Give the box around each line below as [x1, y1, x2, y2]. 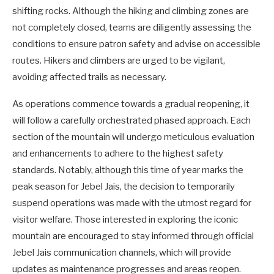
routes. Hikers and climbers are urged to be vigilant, [12, 54, 225, 66]
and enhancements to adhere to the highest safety [12, 147, 223, 159]
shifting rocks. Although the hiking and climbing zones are [12, 5, 249, 17]
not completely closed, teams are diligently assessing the [12, 21, 251, 33]
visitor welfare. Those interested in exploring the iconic [12, 213, 238, 225]
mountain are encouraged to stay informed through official [12, 230, 254, 242]
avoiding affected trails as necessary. [12, 71, 166, 83]
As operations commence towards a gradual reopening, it [12, 98, 250, 109]
